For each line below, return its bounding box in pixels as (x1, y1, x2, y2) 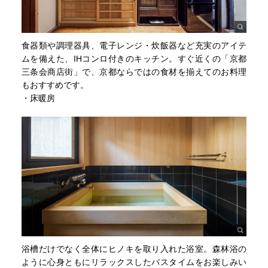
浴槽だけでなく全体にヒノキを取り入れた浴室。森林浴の (22, 244, 246, 254)
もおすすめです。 (22, 80, 89, 90)
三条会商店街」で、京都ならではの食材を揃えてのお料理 (22, 67, 246, 77)
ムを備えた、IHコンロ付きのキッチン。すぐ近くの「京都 (22, 54, 246, 64)
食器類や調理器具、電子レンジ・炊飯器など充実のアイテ (22, 41, 246, 51)
